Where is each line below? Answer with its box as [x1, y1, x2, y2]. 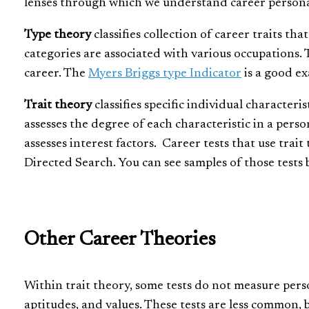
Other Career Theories [24, 230, 216, 250]
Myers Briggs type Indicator [88, 68, 241, 80]
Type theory [24, 29, 91, 41]
